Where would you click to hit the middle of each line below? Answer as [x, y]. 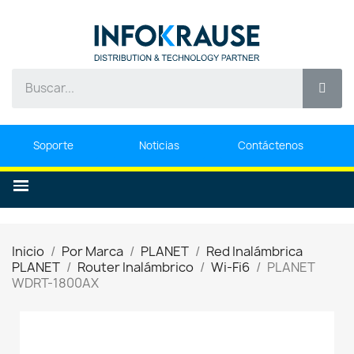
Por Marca [92, 252]
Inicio [28, 252]
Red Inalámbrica [254, 252]
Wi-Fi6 [230, 267]
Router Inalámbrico [136, 267]
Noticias [160, 145]
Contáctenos [271, 145]
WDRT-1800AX [55, 283]
